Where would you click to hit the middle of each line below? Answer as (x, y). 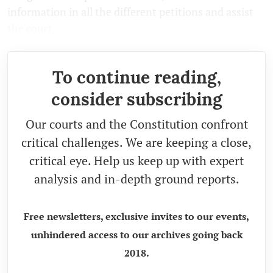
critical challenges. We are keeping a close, (136, 143)
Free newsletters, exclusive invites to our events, (136, 217)
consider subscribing (136, 100)
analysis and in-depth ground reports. (136, 179)
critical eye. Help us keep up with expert (136, 161)
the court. (31, 28)
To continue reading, (136, 78)
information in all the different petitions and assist (130, 12)
